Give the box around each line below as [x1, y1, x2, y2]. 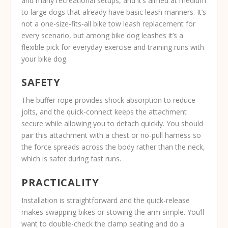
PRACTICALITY [21, 175, 99, 189]
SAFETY [21, 75, 61, 90]
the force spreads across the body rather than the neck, [21, 142, 206, 152]
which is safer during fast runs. [21, 154, 122, 164]
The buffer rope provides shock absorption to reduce [21, 95, 196, 105]
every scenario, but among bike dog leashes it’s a [21, 30, 184, 40]
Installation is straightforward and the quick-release [21, 195, 190, 205]
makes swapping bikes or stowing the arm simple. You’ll [21, 207, 205, 217]
